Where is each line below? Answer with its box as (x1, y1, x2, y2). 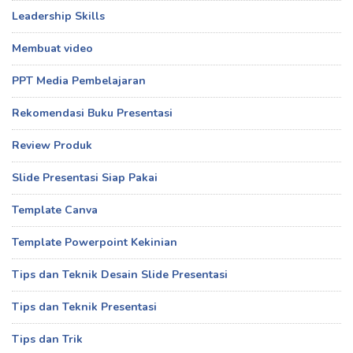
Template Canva (12, 203, 98, 218)
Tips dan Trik (12, 332, 83, 347)
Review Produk (12, 138, 92, 154)
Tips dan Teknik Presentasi (12, 299, 157, 315)
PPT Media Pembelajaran (12, 73, 146, 89)
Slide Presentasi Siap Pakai (12, 170, 158, 186)
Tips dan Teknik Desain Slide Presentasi (12, 267, 228, 283)
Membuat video (12, 41, 93, 57)
